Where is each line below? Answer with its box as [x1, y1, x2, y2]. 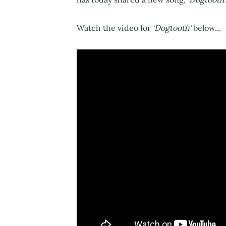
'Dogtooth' [153, 23, 193, 33]
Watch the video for [77, 23, 153, 33]
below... [193, 23, 221, 33]
